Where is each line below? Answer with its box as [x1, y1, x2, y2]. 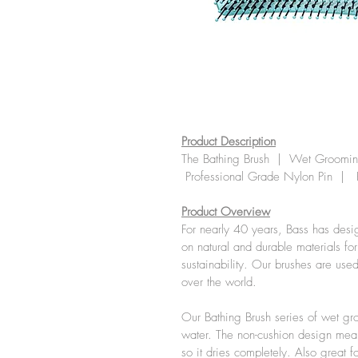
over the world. [181, 274, 257, 290]
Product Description [181, 133, 276, 149]
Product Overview [181, 204, 270, 220]
